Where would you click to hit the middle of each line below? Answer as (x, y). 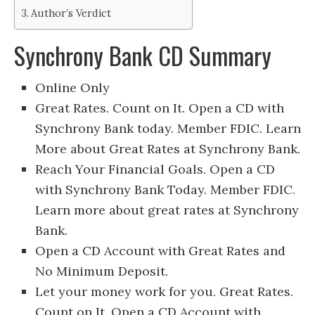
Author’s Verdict (71, 13)
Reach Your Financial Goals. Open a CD (155, 169)
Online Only (72, 87)
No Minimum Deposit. (102, 271)
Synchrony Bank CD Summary (143, 55)
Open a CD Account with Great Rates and (160, 250)
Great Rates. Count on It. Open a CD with (160, 108)
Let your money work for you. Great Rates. (164, 291)
